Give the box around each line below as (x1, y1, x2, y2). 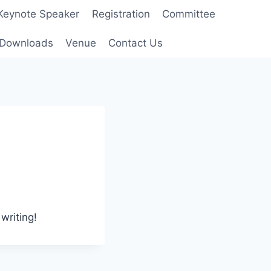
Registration (91, 8, 150, 21)
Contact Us (108, 36, 163, 49)
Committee (162, 8, 215, 21)
